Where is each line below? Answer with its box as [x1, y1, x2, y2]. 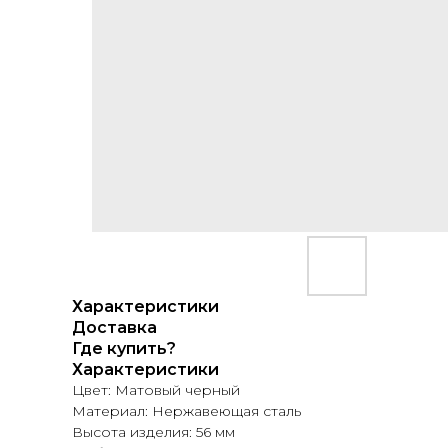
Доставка [72, 318, 157, 337]
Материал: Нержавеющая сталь [72, 402, 301, 420]
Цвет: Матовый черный [72, 381, 240, 399]
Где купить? [72, 339, 176, 358]
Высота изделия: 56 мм [72, 423, 235, 441]
